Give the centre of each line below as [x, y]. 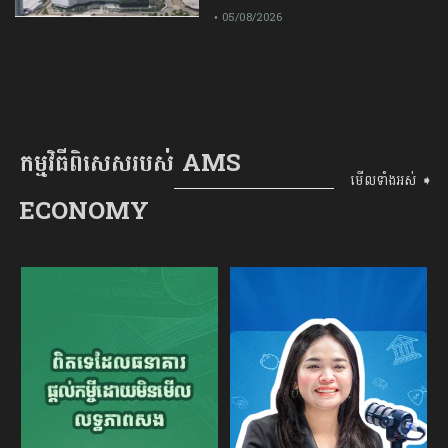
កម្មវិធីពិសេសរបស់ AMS [130, 163]
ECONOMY [84, 211]
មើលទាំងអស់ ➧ [391, 181]
